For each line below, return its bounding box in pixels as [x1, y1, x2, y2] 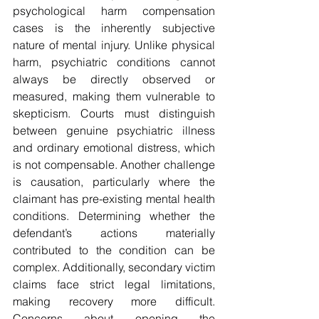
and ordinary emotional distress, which [13, 140, 215, 155]
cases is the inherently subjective [13, 21, 215, 36]
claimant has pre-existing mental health [13, 192, 215, 206]
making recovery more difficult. [13, 294, 215, 309]
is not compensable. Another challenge [13, 157, 215, 172]
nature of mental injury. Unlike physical [13, 38, 215, 53]
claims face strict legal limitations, [13, 277, 215, 292]
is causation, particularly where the [13, 174, 215, 189]
